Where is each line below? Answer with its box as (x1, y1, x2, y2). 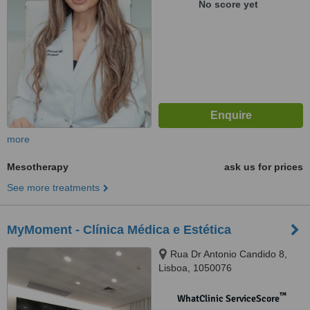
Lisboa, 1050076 (158, 262, 232, 273)
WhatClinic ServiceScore (176, 293, 280, 304)
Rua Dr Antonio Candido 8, (170, 248, 287, 259)
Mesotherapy (7, 161, 69, 172)
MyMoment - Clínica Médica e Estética (7, 223, 231, 237)
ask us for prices (224, 161, 303, 172)
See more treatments (7, 182, 100, 193)
